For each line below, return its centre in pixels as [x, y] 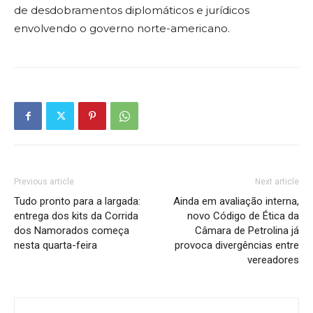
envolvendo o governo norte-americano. [122, 29]
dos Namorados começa [72, 231]
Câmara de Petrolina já [247, 231]
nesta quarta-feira [56, 246]
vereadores [273, 260]
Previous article [44, 182]
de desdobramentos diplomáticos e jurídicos [132, 10]
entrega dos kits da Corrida [76, 216]
